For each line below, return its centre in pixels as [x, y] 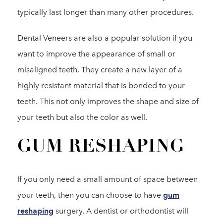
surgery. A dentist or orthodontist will [121, 211]
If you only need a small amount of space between [108, 179]
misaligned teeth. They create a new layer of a [100, 70]
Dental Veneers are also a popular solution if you [105, 38]
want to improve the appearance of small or [96, 54]
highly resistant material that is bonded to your [101, 85]
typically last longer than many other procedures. [106, 12]
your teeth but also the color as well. [82, 117]
